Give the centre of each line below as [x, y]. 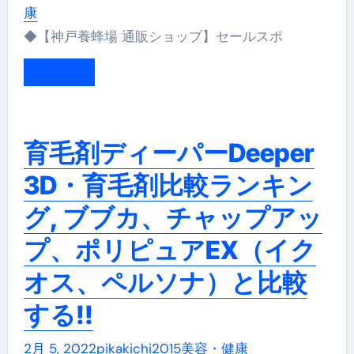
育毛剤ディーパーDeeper [169, 153]
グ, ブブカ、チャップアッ [173, 218]
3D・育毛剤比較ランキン [168, 186]
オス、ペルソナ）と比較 [165, 283]
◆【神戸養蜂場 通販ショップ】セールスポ [166, 37]
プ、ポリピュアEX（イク [169, 250]
